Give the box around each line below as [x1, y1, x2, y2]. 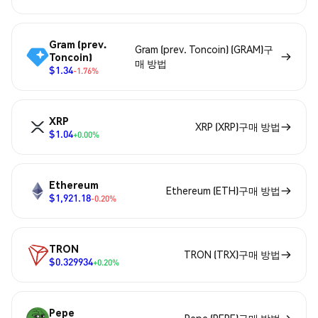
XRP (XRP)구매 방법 [195, 120, 280, 133]
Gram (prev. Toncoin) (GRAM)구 [134, 43, 273, 56]
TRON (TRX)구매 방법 [184, 248, 280, 261]
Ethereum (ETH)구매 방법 [166, 184, 280, 197]
